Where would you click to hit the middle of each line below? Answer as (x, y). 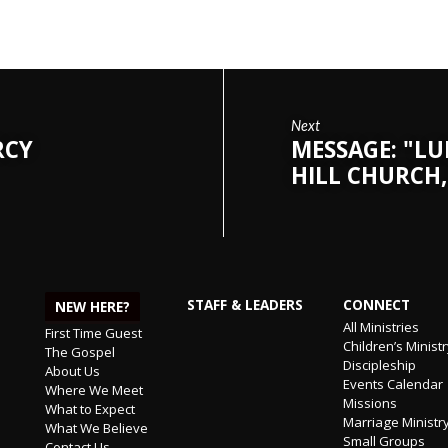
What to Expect (90, 408)
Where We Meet (94, 389)
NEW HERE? (93, 306)
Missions (369, 402)
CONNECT (376, 304)
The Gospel (80, 351)
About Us (73, 370)
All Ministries (380, 326)
